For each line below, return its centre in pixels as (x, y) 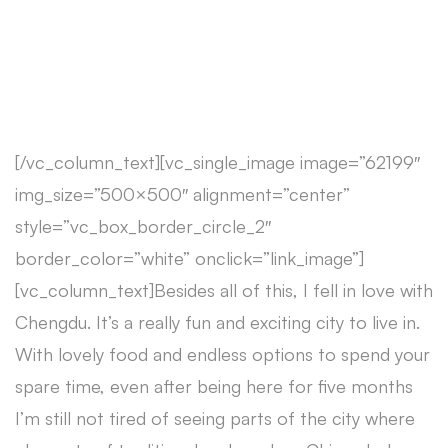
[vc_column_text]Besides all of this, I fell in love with (224, 290)
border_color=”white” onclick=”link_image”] (189, 258)
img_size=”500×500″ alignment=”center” (182, 194)
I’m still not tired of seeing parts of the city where (215, 418)
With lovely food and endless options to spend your (222, 354)
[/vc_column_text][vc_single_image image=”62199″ (217, 162)
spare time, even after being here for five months (214, 386)
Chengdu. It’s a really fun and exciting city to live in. (217, 322)
